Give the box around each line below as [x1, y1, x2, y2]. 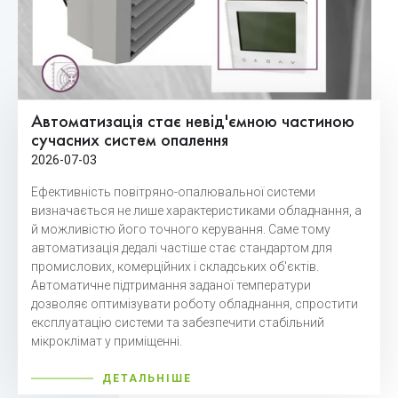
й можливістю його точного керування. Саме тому [31, 222, 330, 236]
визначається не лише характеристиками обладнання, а [31, 203, 362, 218]
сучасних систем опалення [31, 132, 228, 150]
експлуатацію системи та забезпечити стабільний [31, 315, 324, 330]
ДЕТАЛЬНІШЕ [102, 372, 192, 385]
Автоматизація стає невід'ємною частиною [31, 114, 354, 131]
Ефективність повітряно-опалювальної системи [31, 185, 315, 199]
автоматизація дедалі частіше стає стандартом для [31, 241, 332, 255]
